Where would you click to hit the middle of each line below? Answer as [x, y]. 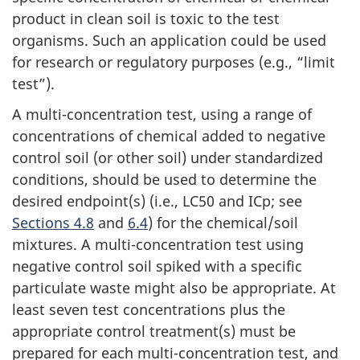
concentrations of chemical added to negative [169, 136]
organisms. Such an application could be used [169, 40]
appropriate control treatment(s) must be [154, 331]
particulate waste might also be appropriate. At [174, 288]
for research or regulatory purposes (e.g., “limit [174, 61]
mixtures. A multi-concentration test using [158, 245]
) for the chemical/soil [223, 223]
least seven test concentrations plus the [149, 310]
